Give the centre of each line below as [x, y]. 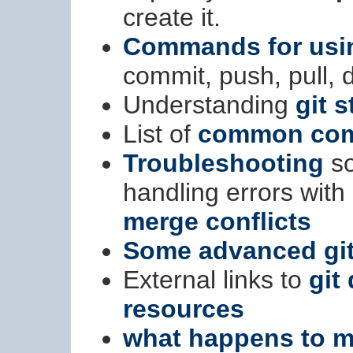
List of [160, 134]
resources [184, 309]
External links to [216, 280]
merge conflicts [217, 222]
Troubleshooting [223, 163]
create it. [172, 18]
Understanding [209, 105]
